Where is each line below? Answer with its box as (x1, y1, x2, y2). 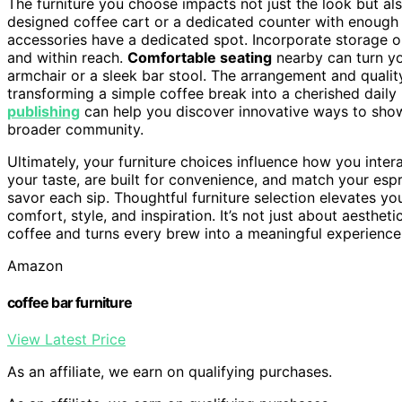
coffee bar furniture (7, 293, 132, 311)
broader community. (7, 119, 144, 138)
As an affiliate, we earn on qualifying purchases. (7, 363, 332, 381)
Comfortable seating (127, 48, 272, 66)
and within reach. (7, 48, 127, 66)
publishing (7, 101, 80, 120)
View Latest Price (7, 330, 126, 349)
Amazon (7, 256, 63, 275)
